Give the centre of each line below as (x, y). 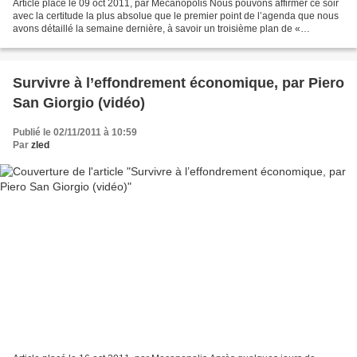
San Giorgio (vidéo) (79, 103)
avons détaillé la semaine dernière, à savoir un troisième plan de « (157, 29)
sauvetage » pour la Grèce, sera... (86, 42)
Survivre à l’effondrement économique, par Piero (178, 83)
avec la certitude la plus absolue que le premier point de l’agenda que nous (176, 16)
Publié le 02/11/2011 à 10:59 (75, 133)
